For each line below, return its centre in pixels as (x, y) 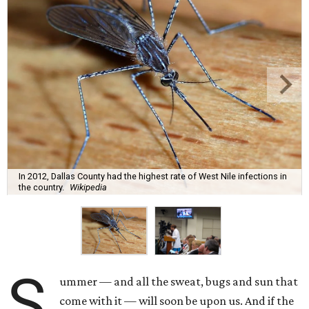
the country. (41, 187)
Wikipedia (88, 187)
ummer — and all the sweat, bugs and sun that (179, 282)
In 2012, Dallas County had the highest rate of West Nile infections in (153, 176)
